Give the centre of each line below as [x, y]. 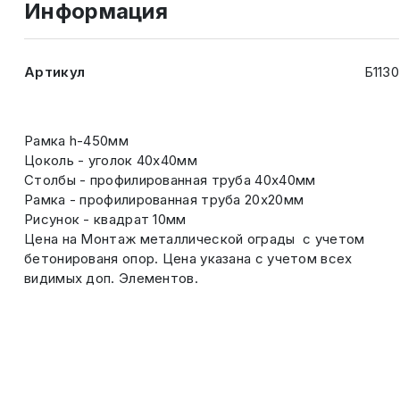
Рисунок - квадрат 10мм [105, 219]
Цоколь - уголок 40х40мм [111, 160]
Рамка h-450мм [76, 141]
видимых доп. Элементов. [111, 278]
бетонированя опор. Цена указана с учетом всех [188, 258]
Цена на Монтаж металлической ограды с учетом [195, 239]
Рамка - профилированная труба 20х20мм [164, 200]
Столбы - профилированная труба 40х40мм [170, 180]
